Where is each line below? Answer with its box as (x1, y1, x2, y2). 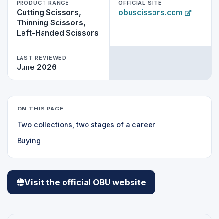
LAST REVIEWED (16, 54, 67, 61)
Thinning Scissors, (16, 18, 86, 28)
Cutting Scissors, (16, 8, 81, 18)
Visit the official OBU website (24, 177, 147, 187)
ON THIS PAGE (17, 105, 64, 112)
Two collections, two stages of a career (17, 120, 156, 129)
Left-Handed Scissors (16, 28, 99, 38)
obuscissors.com (118, 8, 185, 18)
